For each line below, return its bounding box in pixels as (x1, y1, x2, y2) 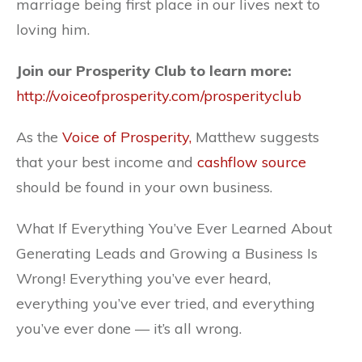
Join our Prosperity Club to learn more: (16, 61, 292, 80)
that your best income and (16, 152, 197, 171)
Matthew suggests (192, 127, 319, 146)
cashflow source (197, 152, 306, 171)
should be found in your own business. (16, 177, 272, 196)
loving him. (16, 19, 90, 39)
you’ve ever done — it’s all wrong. (16, 318, 242, 338)
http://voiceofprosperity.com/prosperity (16, 86, 272, 105)
